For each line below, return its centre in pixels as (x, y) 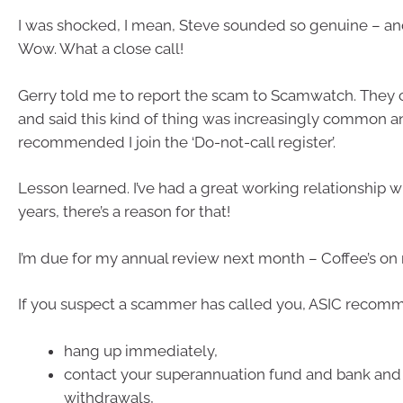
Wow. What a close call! (101, 49)
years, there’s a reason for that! (124, 211)
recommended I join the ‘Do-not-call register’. (177, 142)
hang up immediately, (141, 350)
